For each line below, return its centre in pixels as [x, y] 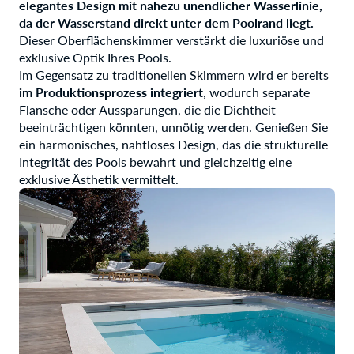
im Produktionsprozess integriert [111, 92]
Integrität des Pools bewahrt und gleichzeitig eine [155, 161]
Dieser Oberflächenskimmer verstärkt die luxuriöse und [171, 40]
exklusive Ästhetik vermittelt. [99, 179]
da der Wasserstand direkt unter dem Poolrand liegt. [166, 22]
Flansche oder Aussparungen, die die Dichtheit [147, 109]
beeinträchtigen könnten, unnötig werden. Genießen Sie [173, 126]
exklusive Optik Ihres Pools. [95, 57]
